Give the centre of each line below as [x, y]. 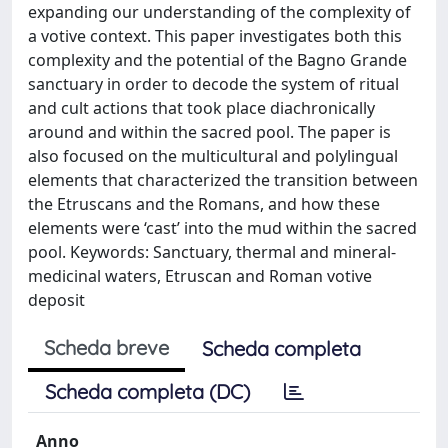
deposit [56, 299]
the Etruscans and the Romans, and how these [204, 203]
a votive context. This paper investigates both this [215, 35]
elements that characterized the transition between [223, 179]
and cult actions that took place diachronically [201, 107]
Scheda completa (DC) [147, 391]
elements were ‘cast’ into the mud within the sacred [222, 227]
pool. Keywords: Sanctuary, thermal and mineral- [212, 251]
